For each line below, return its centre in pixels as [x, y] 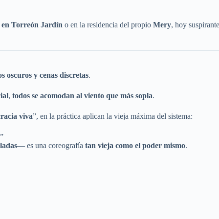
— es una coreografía [51, 145]
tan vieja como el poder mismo [135, 145]
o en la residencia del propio [108, 24]
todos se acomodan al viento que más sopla [82, 95]
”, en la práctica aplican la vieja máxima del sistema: [113, 116]
